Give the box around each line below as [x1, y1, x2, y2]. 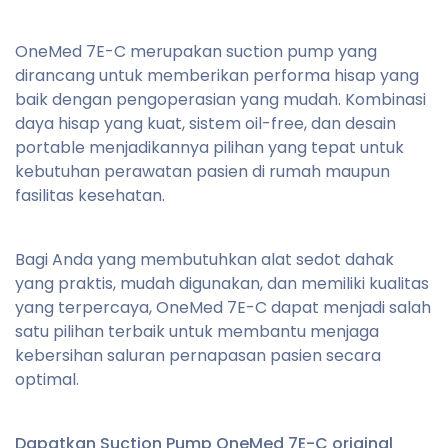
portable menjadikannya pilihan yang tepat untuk [15, 135, 404, 159]
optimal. [15, 367, 79, 391]
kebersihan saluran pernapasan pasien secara [15, 343, 381, 367]
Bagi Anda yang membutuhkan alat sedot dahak [15, 247, 394, 271]
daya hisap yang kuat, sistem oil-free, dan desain [15, 111, 396, 135]
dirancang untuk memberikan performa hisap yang [15, 63, 419, 87]
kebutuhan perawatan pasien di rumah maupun [15, 159, 390, 183]
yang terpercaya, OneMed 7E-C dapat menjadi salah [15, 295, 431, 319]
